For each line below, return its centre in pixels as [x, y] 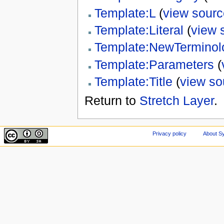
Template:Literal [139, 30]
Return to [112, 100]
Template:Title [133, 81]
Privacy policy [170, 134]
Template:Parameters [154, 64]
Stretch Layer [176, 100]
